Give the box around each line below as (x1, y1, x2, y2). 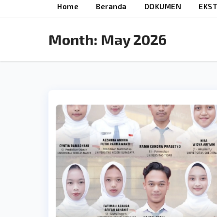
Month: (48, 30, 101, 48)
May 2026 (101, 30, 167, 48)
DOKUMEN (144, 1, 181, 11)
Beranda (96, 1, 127, 11)
